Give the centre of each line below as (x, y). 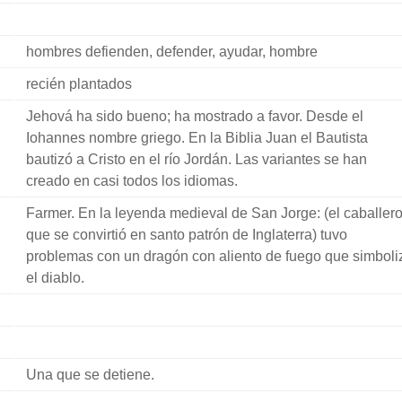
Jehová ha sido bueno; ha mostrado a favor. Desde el (194, 116)
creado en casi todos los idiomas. (131, 181)
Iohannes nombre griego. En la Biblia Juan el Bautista (197, 138)
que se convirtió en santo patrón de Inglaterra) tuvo (186, 235)
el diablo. (55, 278)
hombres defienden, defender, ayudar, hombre (171, 52)
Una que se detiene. (90, 375)
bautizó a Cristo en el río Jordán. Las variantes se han (196, 159)
